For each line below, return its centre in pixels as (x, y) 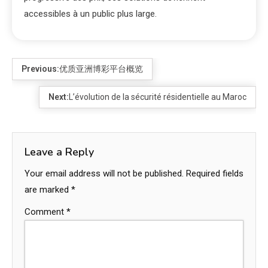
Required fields (215, 174)
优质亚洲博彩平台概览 (101, 69)
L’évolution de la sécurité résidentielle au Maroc (158, 97)
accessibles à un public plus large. (90, 14)
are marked (48, 190)
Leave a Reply (59, 152)
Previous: (40, 69)
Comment (45, 212)
